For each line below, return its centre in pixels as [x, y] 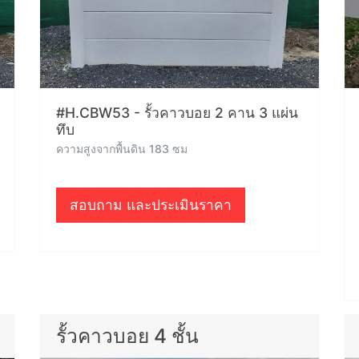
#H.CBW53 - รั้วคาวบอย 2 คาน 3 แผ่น [177, 113]
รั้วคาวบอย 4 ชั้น [127, 336]
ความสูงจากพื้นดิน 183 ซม [122, 149]
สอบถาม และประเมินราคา [151, 205]
